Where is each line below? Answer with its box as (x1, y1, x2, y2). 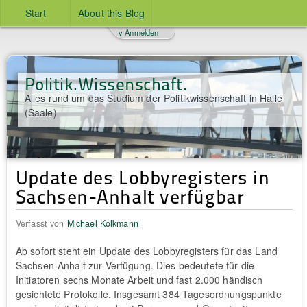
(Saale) (24, 106, 57, 119)
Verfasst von (15, 217, 67, 230)
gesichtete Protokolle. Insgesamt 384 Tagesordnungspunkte (15, 286, 282, 301)
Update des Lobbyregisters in (15, 162, 270, 190)
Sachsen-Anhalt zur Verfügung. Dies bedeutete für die (15, 258, 255, 272)
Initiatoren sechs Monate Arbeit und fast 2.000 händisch (15, 272, 263, 286)
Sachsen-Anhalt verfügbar (15, 182, 245, 209)
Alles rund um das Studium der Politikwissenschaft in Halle (24, 91, 282, 105)
